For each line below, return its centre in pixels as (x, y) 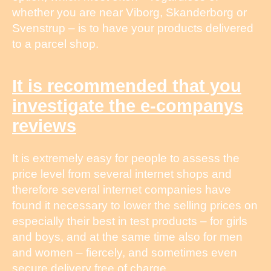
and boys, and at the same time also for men (127, 237)
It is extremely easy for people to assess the (126, 158)
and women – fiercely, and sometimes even (125, 252)
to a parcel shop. (55, 44)
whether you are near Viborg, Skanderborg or (129, 12)
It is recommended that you (127, 86)
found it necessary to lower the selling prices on (135, 205)
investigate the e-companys (128, 106)
